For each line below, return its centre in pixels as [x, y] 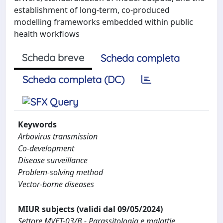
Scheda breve [53, 57]
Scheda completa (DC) [73, 79]
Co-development [46, 148]
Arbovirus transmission [58, 136]
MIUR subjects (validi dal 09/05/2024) [90, 209]
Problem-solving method [60, 172]
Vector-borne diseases [56, 184]
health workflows [47, 34]
